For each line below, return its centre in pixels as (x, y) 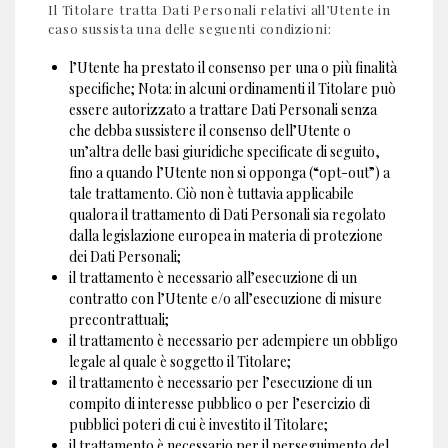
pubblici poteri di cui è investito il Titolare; (199, 425)
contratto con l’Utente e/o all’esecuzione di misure (226, 299)
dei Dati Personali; (125, 257)
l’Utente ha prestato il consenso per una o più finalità (233, 68)
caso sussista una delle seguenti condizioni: (190, 28)
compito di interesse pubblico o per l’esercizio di (220, 404)
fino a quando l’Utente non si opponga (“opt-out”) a (230, 173)
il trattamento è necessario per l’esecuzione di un (221, 383)
